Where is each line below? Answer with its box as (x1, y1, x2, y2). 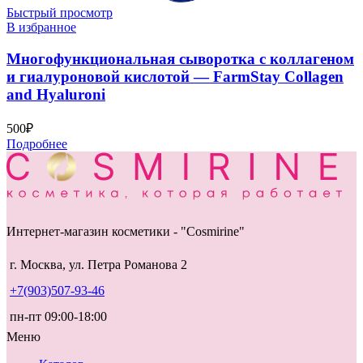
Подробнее (6, 136, 67, 151)
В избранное (6, 20, 76, 35)
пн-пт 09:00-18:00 (10, 309, 107, 323)
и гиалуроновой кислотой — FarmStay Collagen (6, 68, 344, 86)
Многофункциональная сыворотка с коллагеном (6, 50, 354, 68)
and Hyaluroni (6, 86, 105, 104)
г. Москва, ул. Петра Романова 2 (10, 257, 187, 271)
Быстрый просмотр (6, 6, 113, 20)
